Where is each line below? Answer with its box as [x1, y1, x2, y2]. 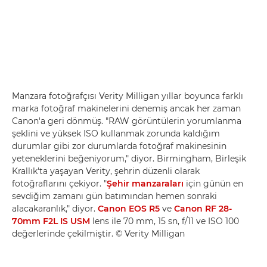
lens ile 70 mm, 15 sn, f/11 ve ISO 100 [90, 215, 239, 226]
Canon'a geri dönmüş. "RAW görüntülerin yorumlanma [12, 115, 241, 126]
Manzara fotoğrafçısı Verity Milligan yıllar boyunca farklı [12, 90, 243, 101]
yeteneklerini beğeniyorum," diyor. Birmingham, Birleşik [12, 153, 246, 164]
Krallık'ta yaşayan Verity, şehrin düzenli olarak [12, 165, 200, 176]
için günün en [184, 178, 243, 189]
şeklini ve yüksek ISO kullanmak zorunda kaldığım [12, 128, 220, 139]
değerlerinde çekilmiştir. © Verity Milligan [12, 228, 185, 239]
